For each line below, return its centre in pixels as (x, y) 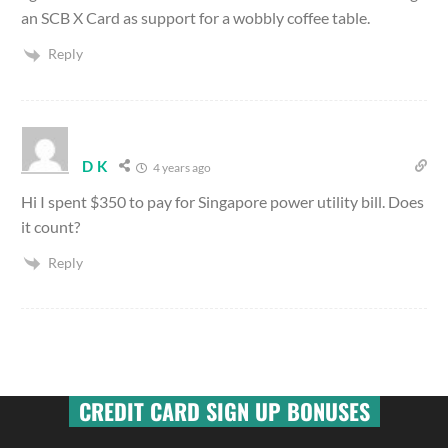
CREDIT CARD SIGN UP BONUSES (224, 410)
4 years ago (181, 167)
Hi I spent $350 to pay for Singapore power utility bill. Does (222, 201)
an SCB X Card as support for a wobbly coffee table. (195, 18)
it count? (50, 226)
